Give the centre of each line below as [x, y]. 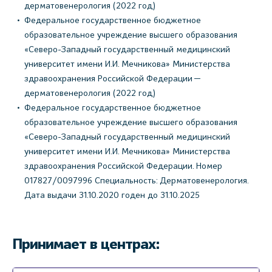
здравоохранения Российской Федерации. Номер [123, 166]
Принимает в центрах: [86, 244]
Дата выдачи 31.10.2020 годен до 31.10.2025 [112, 195]
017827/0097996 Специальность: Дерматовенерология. [136, 180]
